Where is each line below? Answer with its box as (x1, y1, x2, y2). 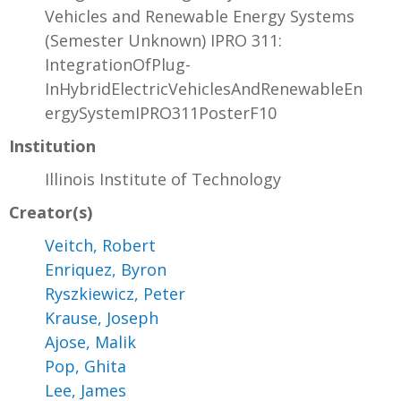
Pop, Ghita (45, 355, 126, 378)
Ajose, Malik (45, 331, 136, 354)
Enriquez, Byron (45, 259, 166, 281)
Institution (9, 135, 96, 158)
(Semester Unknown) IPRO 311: (45, 30, 282, 52)
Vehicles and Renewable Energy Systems (45, 5, 354, 28)
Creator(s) (9, 201, 92, 224)
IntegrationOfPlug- (45, 54, 191, 76)
